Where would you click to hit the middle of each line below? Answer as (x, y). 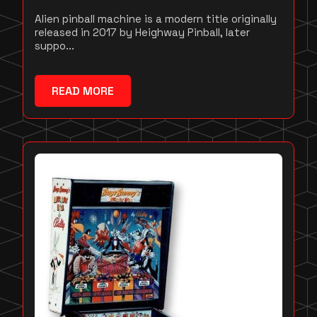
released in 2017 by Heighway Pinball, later (142, 33)
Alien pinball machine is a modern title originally (156, 19)
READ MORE (83, 91)
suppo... (54, 46)
